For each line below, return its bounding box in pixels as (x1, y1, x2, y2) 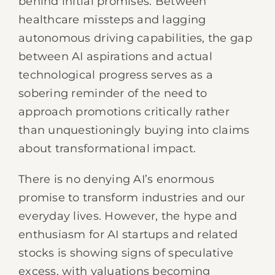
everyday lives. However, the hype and (18, 209, 237, 223)
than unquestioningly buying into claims (18, 123, 250, 137)
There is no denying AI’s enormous (18, 172, 214, 186)
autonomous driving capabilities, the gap (18, 31, 252, 45)
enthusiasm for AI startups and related (18, 228, 238, 241)
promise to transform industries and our (18, 191, 246, 204)
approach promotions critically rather (18, 105, 230, 118)
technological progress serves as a (18, 68, 214, 82)
